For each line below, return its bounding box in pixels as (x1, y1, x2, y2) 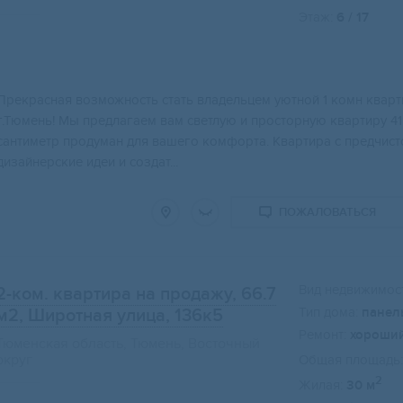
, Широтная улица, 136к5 (19, 305, 223, 327)
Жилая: (299, 377, 343, 394)
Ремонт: (299, 327, 346, 344)
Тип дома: (299, 304, 358, 321)
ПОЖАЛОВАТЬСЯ (279, 205, 376, 220)
